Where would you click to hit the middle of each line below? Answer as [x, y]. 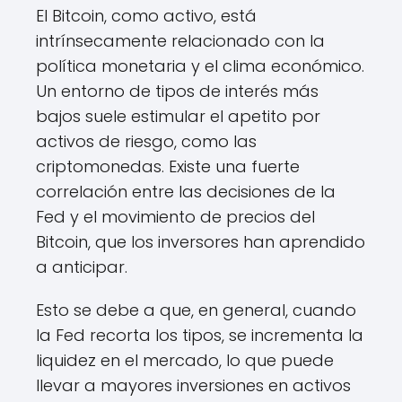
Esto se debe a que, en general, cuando [196, 310]
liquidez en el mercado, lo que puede [185, 361]
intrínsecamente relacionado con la [180, 41]
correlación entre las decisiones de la [186, 192]
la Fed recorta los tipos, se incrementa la [200, 336]
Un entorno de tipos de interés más [177, 92]
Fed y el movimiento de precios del [175, 217]
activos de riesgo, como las [146, 142]
